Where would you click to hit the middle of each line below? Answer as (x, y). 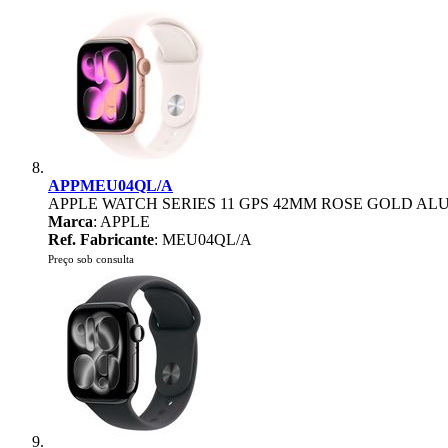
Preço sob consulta (91, 259)
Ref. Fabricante (101, 239)
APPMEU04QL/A (110, 185)
